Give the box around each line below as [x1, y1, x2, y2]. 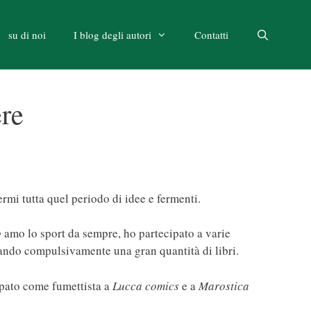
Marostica [199, 277, 249, 294]
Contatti [194, 28, 228, 42]
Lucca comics [112, 277, 179, 294]
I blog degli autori [73, 28, 151, 42]
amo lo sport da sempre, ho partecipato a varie [1, 225, 230, 241]
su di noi [8, 28, 46, 42]
